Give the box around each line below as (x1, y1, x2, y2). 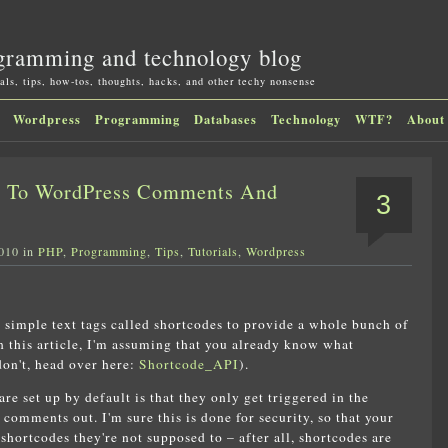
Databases (194, 110, 257, 128)
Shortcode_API (138, 354, 239, 373)
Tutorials (187, 243, 238, 260)
